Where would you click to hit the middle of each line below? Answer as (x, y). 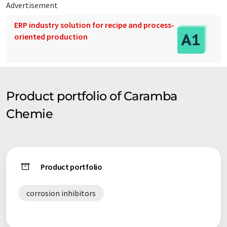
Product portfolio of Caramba (92, 96)
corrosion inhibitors (61, 193)
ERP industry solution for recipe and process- (94, 25)
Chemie (30, 114)
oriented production (51, 37)
